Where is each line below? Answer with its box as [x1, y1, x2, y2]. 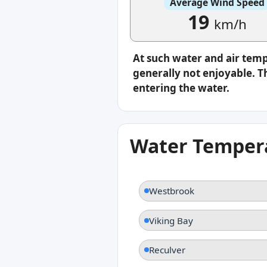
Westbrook [149, 185, 194, 197]
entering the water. [133, 80, 229, 95]
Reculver [149, 244, 185, 256]
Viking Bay [149, 214, 193, 226]
